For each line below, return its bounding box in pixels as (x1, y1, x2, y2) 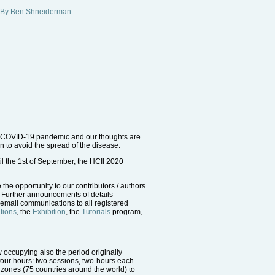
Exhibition (33, 207, 66, 217)
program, (110, 207, 142, 217)
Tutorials (82, 207, 110, 217)
